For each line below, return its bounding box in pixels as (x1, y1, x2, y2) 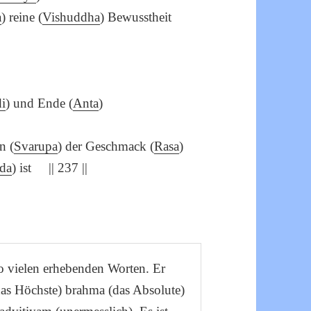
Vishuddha (42, 10, 101, 25)
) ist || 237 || (12, 160, 88, 176)
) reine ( (1, 10, 43, 25)
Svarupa (14, 139, 58, 154)
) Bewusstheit (100, 10, 172, 25)
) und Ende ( (6, 96, 74, 111)
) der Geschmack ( (58, 139, 155, 154)
